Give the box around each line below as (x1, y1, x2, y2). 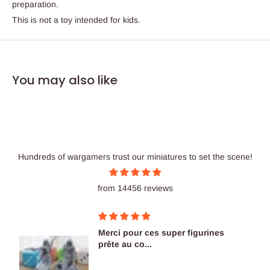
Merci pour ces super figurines (98, 227, 225, 237)
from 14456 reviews (97, 183, 173, 193)
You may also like (12, 71, 118, 89)
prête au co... (98, 239, 152, 249)
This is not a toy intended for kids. (12, 14, 140, 25)
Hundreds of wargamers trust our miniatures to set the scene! (17, 151, 253, 162)
